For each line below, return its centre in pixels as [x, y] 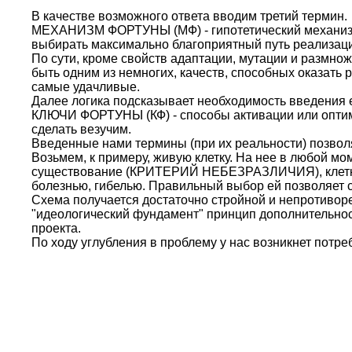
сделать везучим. [81, 129]
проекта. [56, 228]
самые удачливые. [86, 87]
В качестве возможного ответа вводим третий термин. [189, 16]
